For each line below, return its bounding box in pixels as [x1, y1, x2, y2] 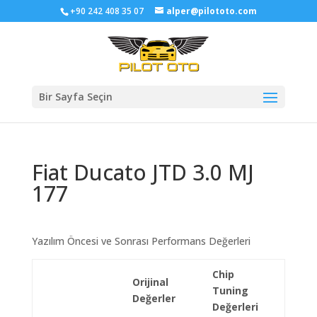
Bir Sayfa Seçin [38, 90, 113, 103]
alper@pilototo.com [166, 5, 257, 17]
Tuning [212, 284, 248, 297]
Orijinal [132, 275, 168, 289]
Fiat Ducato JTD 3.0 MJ [31, 158, 254, 187]
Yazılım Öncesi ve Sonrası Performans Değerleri [31, 234, 250, 248]
